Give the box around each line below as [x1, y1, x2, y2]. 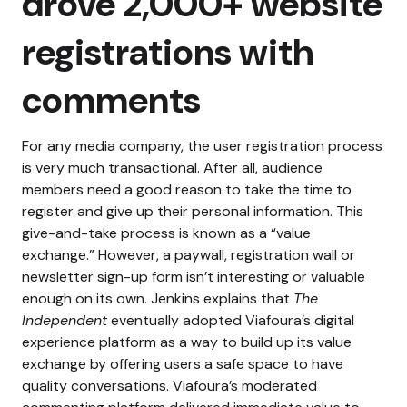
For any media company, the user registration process [22, 135, 382, 155]
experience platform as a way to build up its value [22, 332, 352, 352]
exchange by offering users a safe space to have [22, 353, 343, 373]
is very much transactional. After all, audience [22, 157, 323, 177]
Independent [22, 310, 107, 330]
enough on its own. [22, 288, 147, 308]
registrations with [22, 27, 313, 75]
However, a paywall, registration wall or [98, 244, 355, 264]
